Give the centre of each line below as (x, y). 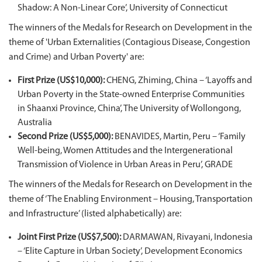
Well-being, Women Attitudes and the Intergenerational (125, 151)
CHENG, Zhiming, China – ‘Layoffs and (178, 81)
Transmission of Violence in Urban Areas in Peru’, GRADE (125, 165)
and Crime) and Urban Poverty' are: (76, 57)
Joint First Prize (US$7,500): (69, 237)
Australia (35, 123)
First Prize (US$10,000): (61, 81)
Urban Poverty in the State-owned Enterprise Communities (131, 95)
